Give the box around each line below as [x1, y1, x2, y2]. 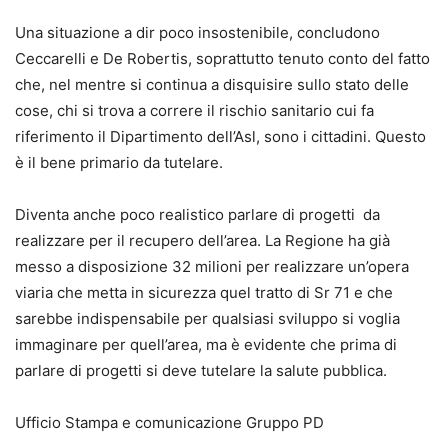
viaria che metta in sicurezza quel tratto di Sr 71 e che [15, 282, 393, 302]
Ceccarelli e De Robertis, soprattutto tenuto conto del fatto [15, 48, 430, 68]
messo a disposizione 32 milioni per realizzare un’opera [15, 256, 409, 276]
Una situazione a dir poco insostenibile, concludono [15, 22, 380, 42]
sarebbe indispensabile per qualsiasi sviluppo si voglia [15, 308, 400, 328]
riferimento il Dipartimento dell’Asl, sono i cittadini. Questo [15, 126, 426, 146]
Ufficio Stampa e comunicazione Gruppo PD [15, 412, 324, 432]
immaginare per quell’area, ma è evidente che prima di [15, 334, 397, 354]
